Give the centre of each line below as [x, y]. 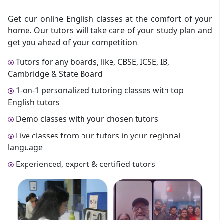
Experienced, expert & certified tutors [85, 164]
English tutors [34, 102]
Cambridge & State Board [55, 73]
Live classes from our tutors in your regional [97, 135]
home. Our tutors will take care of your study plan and [110, 30]
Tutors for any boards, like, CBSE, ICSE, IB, [92, 62]
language [26, 147]
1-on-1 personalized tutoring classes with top [99, 90]
